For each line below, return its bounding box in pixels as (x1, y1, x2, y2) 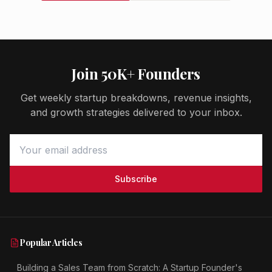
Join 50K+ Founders (72, 64, 200, 83)
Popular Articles (19, 237, 83, 248)
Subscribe (115, 174, 157, 184)
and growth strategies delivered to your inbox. (30, 106, 242, 118)
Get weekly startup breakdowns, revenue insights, (20, 92, 252, 104)
